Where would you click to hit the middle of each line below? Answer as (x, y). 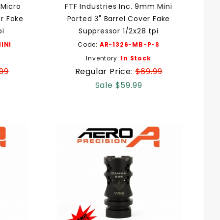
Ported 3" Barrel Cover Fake (119, 18)
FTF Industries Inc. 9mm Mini (119, 6)
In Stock (136, 58)
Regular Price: (105, 71)
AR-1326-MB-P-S (129, 44)
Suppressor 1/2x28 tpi (119, 31)
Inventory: (104, 58)
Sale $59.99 (119, 85)
